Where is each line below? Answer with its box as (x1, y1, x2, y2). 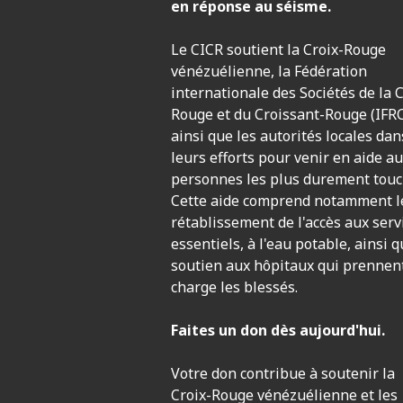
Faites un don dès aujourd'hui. (171, 320, 385, 341)
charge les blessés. (171, 277, 298, 298)
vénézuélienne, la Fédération (171, 61, 367, 82)
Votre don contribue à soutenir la (171, 363, 395, 384)
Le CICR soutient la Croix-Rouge (171, 40, 386, 60)
